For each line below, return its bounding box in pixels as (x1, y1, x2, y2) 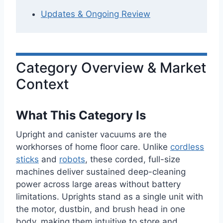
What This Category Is (16, 108, 146, 123)
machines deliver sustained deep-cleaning (16, 166, 186, 177)
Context (16, 75, 69, 93)
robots (59, 154, 85, 164)
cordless (170, 141, 204, 152)
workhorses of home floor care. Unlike (16, 141, 170, 152)
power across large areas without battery (16, 179, 181, 189)
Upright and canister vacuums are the (16, 129, 167, 139)
